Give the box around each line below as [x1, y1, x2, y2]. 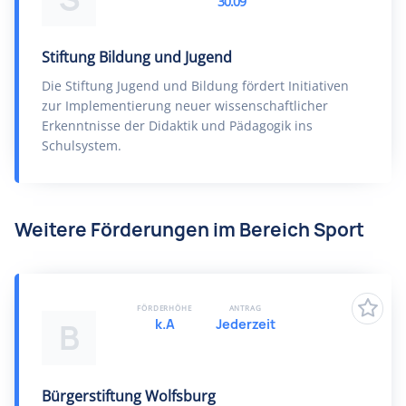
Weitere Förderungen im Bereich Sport [14, 217, 364, 242]
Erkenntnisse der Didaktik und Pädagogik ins [42, 117, 313, 134]
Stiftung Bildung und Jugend [42, 47, 232, 67]
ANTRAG [228, 303, 262, 313]
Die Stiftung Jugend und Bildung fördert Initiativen [42, 77, 349, 94]
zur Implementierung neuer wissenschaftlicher [42, 97, 328, 114]
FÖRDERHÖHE [137, 303, 192, 313]
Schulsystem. [42, 137, 121, 154]
